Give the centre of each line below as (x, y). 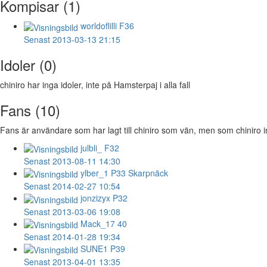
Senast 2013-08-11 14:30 (72, 161)
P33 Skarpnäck (138, 173)
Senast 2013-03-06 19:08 (72, 211)
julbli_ (91, 148)
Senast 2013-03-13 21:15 (72, 39)
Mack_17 (98, 223)
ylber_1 (94, 173)
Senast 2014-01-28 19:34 (72, 236)
